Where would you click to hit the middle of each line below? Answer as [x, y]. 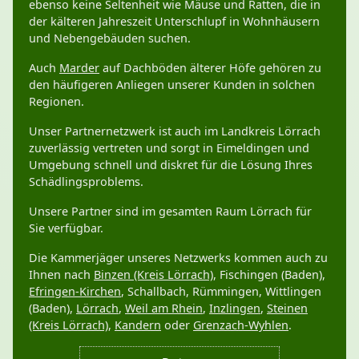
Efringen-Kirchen [75, 291]
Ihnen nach [61, 274]
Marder [79, 67]
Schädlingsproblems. [86, 181]
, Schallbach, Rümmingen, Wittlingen [221, 291]
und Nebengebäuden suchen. [110, 38]
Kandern [138, 325]
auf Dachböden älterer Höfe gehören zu [210, 67]
